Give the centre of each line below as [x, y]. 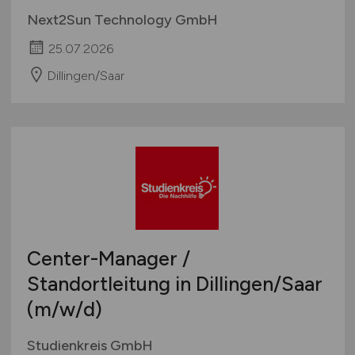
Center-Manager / [108, 259]
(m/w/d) [64, 309]
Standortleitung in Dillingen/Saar [174, 284]
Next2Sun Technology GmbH [122, 19]
